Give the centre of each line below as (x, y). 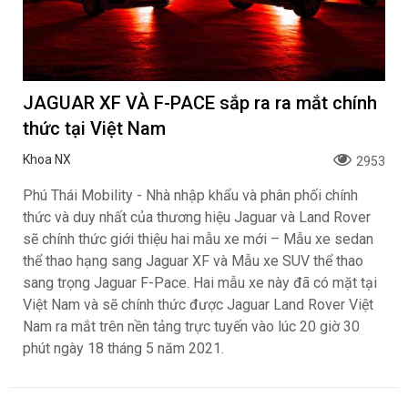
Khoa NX (47, 159)
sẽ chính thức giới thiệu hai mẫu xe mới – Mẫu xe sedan (198, 239)
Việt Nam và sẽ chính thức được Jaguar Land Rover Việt (198, 305)
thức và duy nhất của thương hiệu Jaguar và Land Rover (197, 217)
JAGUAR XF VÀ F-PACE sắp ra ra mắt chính (200, 103)
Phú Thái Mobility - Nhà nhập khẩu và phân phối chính (190, 195)
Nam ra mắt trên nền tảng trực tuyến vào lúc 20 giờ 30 (191, 326)
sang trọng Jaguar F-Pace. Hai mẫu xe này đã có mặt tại (200, 283)
